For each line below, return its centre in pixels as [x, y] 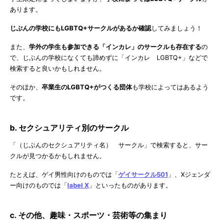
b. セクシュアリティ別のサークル [69, 128]
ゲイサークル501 [143, 175]
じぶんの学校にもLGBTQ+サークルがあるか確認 [81, 28]
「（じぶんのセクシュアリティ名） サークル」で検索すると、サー [109, 145]
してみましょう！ [177, 28]
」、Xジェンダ [189, 175]
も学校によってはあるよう [170, 87]
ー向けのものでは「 [39, 185]
